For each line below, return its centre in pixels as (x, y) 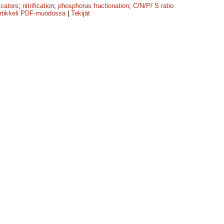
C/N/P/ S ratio (153, 6)
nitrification (38, 6)
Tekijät (80, 13)
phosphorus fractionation (93, 6)
